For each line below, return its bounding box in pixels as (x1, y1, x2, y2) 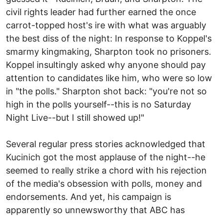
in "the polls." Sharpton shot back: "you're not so (6, 86, 207, 96)
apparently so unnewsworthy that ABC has (6, 204, 185, 215)
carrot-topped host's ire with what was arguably (6, 20, 206, 30)
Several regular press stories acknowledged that (6, 138, 205, 149)
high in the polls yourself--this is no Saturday (6, 99, 191, 109)
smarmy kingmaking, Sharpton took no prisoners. (6, 46, 211, 57)
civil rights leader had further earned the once (6, 6, 196, 17)
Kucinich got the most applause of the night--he (6, 152, 205, 162)
